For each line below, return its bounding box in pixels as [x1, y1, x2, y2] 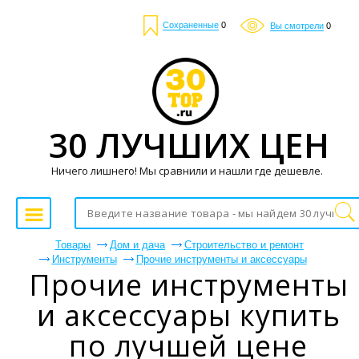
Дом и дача [109, 239, 165, 251]
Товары [54, 239, 91, 251]
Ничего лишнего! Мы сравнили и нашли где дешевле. [50, 163, 323, 178]
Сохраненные [163, 20, 219, 30]
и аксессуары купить [36, 296, 341, 335]
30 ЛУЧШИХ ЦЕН [48, 121, 329, 167]
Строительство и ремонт [184, 239, 304, 251]
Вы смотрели [270, 20, 324, 30]
